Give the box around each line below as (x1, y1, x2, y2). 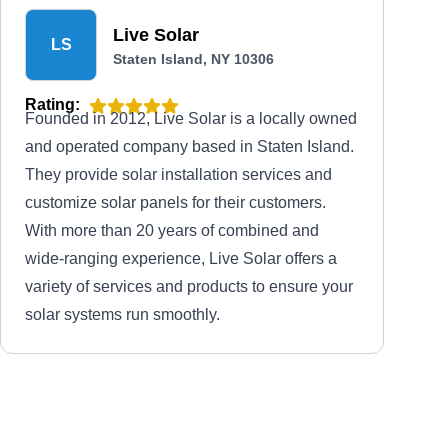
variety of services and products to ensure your (25, 278, 353, 295)
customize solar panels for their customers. (25, 194, 326, 211)
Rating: (25, 96, 80, 113)
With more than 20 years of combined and (25, 222, 319, 239)
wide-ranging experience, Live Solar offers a (25, 250, 337, 267)
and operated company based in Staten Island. (25, 138, 354, 155)
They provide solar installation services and (25, 166, 332, 183)
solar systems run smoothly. (25, 306, 220, 323)
